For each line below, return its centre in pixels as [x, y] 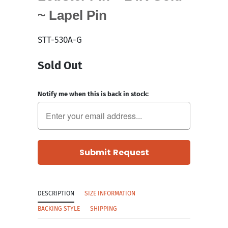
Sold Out [60, 65]
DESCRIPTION [56, 193]
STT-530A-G [60, 40]
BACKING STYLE [59, 208]
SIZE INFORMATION [110, 193]
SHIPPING [104, 208]
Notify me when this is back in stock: [93, 94]
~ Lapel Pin [72, 15]
